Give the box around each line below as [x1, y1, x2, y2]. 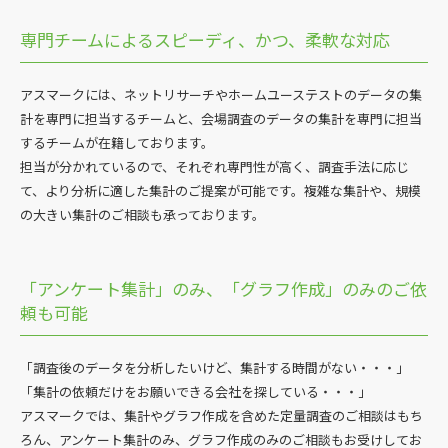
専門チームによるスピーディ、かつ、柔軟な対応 [20, 26, 390, 52]
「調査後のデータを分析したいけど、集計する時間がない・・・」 [20, 357, 409, 377]
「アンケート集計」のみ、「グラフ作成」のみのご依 [20, 275, 427, 301]
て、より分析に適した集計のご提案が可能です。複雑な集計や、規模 [20, 180, 421, 200]
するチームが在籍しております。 [20, 132, 214, 152]
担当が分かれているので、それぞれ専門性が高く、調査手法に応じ [20, 156, 409, 176]
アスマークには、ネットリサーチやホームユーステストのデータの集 [20, 84, 422, 104]
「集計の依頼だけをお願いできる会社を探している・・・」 [20, 381, 371, 401]
